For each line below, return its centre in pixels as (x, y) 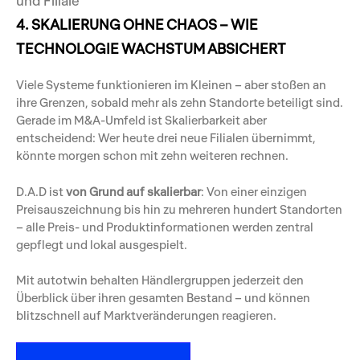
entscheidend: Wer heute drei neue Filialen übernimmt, (166, 138)
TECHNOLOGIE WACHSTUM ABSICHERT (151, 48)
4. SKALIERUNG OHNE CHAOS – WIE (137, 24)
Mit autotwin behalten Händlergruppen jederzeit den (160, 280)
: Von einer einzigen (254, 191)
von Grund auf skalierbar (133, 191)
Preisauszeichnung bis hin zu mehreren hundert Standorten (179, 209)
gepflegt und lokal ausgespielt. (102, 244)
